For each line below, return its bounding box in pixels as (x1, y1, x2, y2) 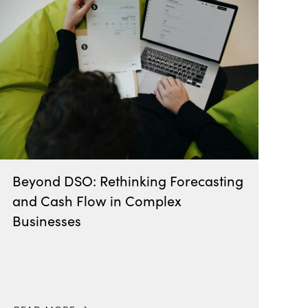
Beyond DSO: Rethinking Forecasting (12, 171, 244, 190)
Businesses (12, 211, 82, 230)
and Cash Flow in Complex (12, 191, 182, 210)
